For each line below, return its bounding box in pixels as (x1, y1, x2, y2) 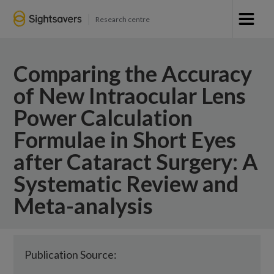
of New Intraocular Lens (13, 82, 246, 109)
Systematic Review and (13, 170, 239, 197)
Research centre (95, 14, 150, 24)
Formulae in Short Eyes (13, 126, 237, 153)
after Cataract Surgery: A (13, 148, 259, 175)
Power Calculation (13, 104, 193, 131)
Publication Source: (24, 248, 117, 261)
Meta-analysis (13, 192, 154, 219)
